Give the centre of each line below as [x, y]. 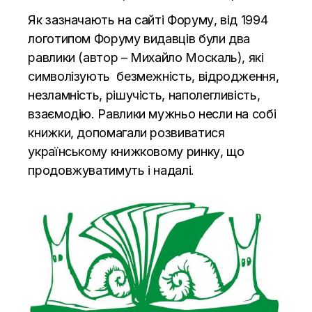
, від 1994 [241, 19]
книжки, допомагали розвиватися [126, 132]
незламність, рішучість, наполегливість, [144, 95]
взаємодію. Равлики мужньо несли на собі [152, 114]
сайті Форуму [174, 19]
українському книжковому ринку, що [136, 151]
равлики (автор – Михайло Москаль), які [146, 57]
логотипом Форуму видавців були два [139, 38]
